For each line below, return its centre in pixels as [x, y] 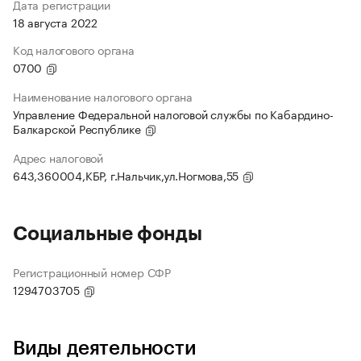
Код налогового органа [74, 50]
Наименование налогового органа [103, 96]
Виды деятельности [105, 349]
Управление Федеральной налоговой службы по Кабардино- [173, 114]
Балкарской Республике [79, 129]
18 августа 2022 [55, 22]
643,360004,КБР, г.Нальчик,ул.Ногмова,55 [127, 175]
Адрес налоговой [58, 158]
